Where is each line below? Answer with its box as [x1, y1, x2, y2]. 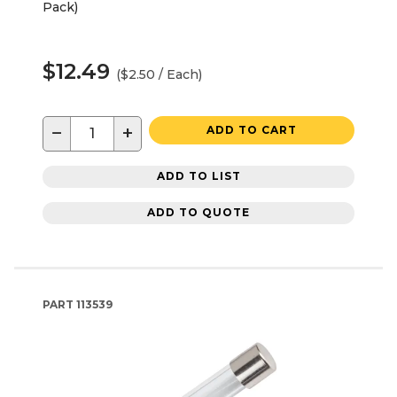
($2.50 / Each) [116, 66, 202, 82]
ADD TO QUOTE [147, 206, 250, 220]
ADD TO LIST [156, 169, 241, 183]
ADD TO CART [206, 122, 297, 136]
